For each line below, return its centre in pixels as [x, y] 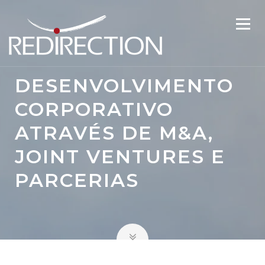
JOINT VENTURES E [120, 156]
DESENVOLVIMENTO [124, 85]
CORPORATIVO [94, 109]
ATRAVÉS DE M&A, [114, 133]
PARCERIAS [77, 180]
